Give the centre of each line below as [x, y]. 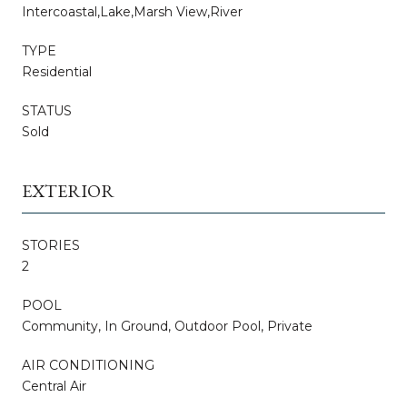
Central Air [54, 386]
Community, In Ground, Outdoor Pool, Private [167, 326]
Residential [57, 71]
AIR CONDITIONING [88, 365]
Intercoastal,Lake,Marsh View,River [132, 11]
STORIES [51, 245]
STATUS [47, 110]
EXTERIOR [68, 190]
